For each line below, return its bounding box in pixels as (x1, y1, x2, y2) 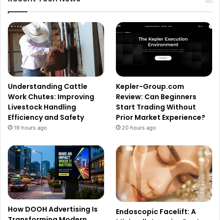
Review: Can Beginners (116, 91, 197, 102)
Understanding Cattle (8, 81, 87, 91)
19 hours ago (14, 124, 47, 131)
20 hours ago (122, 124, 157, 131)
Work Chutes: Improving (8, 91, 94, 102)
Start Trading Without (116, 102, 196, 112)
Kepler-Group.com (116, 81, 185, 91)
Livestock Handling (8, 102, 76, 112)
